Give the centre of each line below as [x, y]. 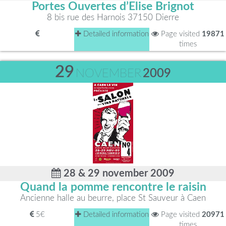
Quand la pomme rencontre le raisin [113, 187]
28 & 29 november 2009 [118, 174]
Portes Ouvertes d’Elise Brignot [113, 7]
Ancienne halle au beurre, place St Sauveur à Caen [113, 198]
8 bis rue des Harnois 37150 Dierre [113, 17]
